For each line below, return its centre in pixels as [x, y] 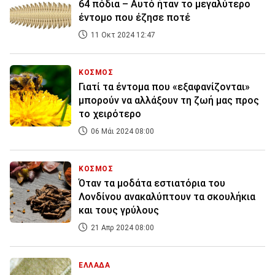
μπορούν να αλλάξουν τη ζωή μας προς [169, 101]
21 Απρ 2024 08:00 [122, 228]
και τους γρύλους [119, 211]
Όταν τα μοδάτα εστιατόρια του [152, 184]
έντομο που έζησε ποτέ [134, 18]
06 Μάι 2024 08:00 [122, 132]
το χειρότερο [110, 114]
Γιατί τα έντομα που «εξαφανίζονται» [164, 87]
